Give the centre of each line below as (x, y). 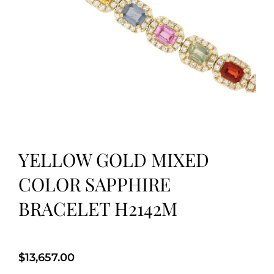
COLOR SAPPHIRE (94, 184)
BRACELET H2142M (98, 209)
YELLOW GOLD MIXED (114, 160)
